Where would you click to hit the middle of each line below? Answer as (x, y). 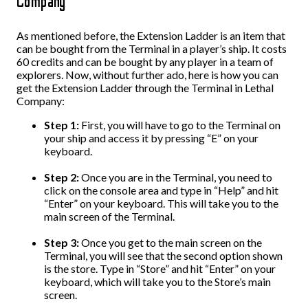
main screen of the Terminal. (109, 216)
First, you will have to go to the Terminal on (181, 125)
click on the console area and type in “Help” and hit (161, 190)
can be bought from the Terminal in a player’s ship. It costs (152, 48)
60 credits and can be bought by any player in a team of (145, 62)
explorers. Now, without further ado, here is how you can (147, 75)
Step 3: (63, 242)
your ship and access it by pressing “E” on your (151, 138)
